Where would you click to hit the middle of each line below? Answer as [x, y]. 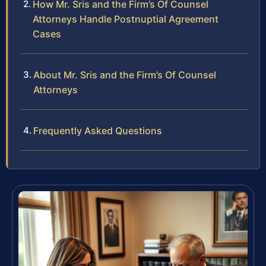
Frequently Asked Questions [98, 131]
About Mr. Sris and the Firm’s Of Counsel [125, 75]
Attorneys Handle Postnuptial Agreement [126, 19]
